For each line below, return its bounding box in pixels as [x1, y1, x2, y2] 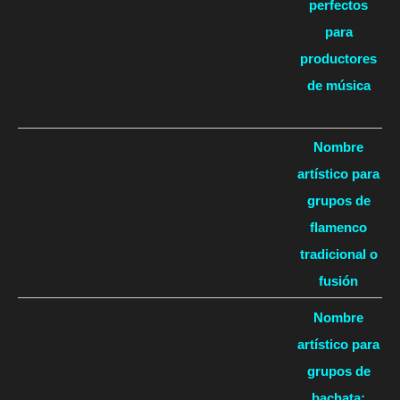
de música [306, 77, 371, 93]
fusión [319, 273, 358, 289]
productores [300, 50, 377, 66]
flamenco [310, 220, 367, 236]
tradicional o [299, 246, 378, 262]
